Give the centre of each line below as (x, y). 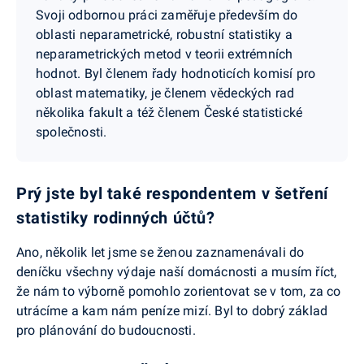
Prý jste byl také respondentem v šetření (173, 194)
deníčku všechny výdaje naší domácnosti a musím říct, (177, 272)
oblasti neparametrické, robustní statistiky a (165, 35)
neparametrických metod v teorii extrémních (165, 54)
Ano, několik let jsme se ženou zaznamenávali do (160, 253)
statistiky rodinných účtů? (116, 218)
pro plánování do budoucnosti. (106, 331)
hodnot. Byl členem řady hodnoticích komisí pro (176, 74)
